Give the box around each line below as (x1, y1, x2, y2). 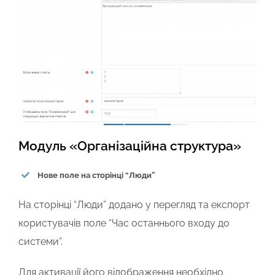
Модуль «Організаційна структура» (18, 138, 241, 154)
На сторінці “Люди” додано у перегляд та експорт (18, 199, 250, 211)
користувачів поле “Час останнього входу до (18, 217, 230, 230)
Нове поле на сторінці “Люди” (37, 170, 156, 180)
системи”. (18, 236, 65, 248)
